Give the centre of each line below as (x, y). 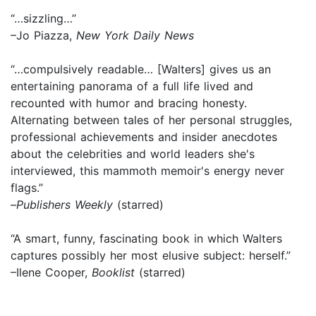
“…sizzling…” (43, 18)
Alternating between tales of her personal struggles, (151, 120)
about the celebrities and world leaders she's (133, 153)
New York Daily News (135, 35)
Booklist (115, 272)
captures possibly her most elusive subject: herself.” (153, 255)
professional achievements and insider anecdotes (144, 136)
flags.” (27, 187)
